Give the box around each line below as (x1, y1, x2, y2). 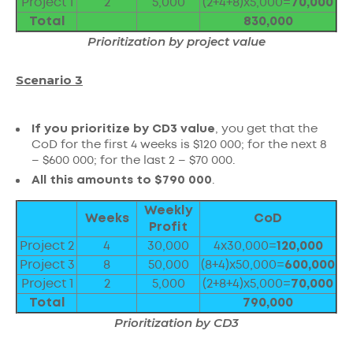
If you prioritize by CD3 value (32, 124, 215, 136)
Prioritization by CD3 (114, 315, 239, 331)
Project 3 (19, 259, 75, 272)
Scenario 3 (16, 72, 83, 88)
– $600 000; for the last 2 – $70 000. (32, 155, 236, 167)
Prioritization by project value (87, 34, 266, 50)
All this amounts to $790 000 (32, 175, 212, 187)
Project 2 (20, 240, 74, 253)
